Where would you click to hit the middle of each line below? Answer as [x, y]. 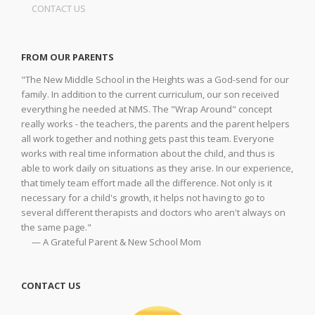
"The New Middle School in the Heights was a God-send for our [155, 79]
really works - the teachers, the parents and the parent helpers [155, 124]
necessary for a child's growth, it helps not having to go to [143, 198]
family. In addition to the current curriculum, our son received [150, 94]
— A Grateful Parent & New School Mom [116, 242]
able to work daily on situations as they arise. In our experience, [157, 168]
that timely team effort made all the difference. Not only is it [147, 183]
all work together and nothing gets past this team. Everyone [148, 139]
